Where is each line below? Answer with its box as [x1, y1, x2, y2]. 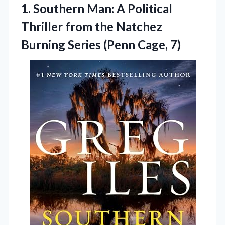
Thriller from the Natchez [21, 19, 162, 34]
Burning [21, 37, 68, 52]
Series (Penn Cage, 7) [68, 37, 181, 52]
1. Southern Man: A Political [21, 1, 172, 16]
